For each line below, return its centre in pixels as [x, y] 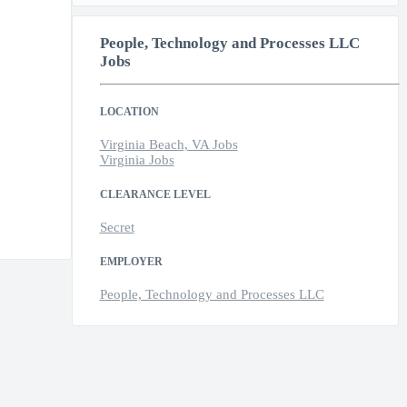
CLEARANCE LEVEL [155, 195]
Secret [117, 228]
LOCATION [129, 112]
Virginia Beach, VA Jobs [169, 145]
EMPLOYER [131, 262]
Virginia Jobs [137, 160]
